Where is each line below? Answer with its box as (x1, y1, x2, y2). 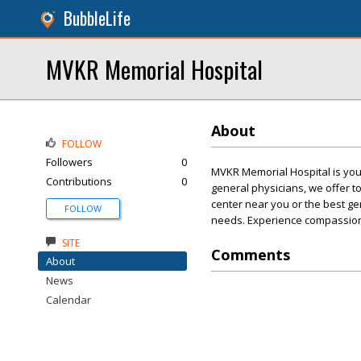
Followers (46, 155, 93, 169)
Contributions (46, 174, 112, 189)
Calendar (46, 293, 91, 307)
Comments (211, 245, 290, 264)
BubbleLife (64, 6, 131, 31)
